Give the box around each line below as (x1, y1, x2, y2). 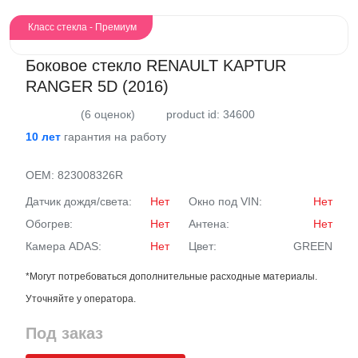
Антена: (189, 217, 229, 230)
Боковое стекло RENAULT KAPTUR (26, 57, 286, 74)
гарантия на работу (61, 130, 166, 143)
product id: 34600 (166, 108, 255, 121)
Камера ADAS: (26, 240, 101, 253)
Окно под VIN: (189, 195, 262, 208)
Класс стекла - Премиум (26, 22, 137, 33)
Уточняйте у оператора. (26, 293, 136, 304)
